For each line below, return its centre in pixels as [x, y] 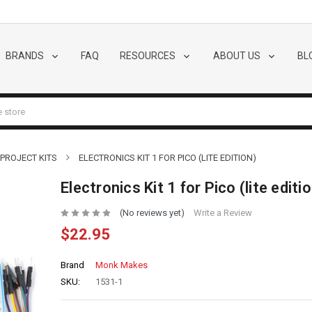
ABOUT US [237, 55]
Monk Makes [122, 265]
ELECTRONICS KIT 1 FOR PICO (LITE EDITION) [167, 158]
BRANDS [25, 55]
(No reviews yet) [152, 213]
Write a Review [223, 213]
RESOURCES [148, 55]
